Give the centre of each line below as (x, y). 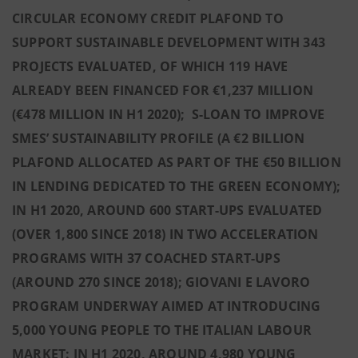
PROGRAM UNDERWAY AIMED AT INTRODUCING (167, 306)
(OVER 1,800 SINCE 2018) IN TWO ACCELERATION (165, 234)
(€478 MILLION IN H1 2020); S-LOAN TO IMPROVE (169, 114)
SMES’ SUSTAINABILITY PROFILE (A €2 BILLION (159, 138)
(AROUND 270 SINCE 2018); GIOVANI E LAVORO (161, 282)
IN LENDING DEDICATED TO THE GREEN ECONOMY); (177, 186)
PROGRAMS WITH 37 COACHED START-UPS (146, 258)
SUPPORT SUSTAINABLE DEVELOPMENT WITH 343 (169, 42)
